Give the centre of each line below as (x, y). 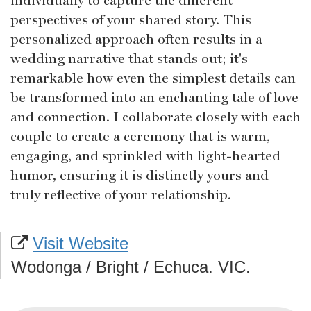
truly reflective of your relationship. (121, 194)
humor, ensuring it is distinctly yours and (140, 175)
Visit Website (81, 243)
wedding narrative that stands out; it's (129, 58)
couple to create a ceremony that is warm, (140, 136)
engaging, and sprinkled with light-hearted (145, 155)
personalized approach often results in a (136, 39)
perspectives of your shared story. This (131, 19)
